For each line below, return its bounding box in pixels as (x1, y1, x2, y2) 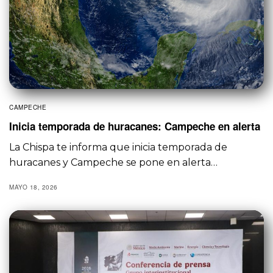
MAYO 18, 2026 (9, 182, 58, 191)
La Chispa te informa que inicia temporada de (9, 141, 228, 153)
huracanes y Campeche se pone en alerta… (9, 156, 218, 168)
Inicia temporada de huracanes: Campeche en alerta (9, 118, 260, 133)
